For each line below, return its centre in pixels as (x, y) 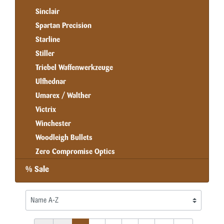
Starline (48, 39)
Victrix (46, 109)
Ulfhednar (51, 81)
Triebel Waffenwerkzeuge (74, 67)
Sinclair (47, 11)
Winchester (53, 123)
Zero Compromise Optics (75, 151)
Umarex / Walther (63, 95)
